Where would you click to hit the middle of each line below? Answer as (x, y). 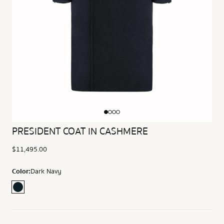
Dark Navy (46, 171)
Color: (21, 171)
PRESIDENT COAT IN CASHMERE (80, 131)
